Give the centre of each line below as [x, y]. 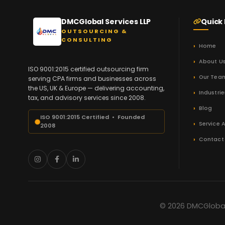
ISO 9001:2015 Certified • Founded [92, 117]
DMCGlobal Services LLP [106, 21]
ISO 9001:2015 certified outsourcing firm [88, 69]
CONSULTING [87, 39]
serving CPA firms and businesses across [92, 79]
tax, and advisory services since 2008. [87, 98]
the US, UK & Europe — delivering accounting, [96, 88]
